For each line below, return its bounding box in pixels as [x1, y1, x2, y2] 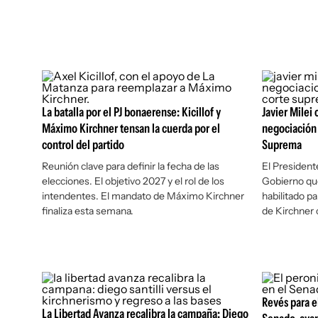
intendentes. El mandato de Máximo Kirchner [42, 190, 244, 202]
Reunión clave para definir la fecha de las [42, 160, 219, 172]
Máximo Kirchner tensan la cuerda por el [42, 121, 220, 136]
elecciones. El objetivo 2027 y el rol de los [42, 175, 224, 187]
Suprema [261, 137, 302, 153]
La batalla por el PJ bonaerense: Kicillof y [42, 104, 221, 120]
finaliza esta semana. [42, 204, 133, 217]
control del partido [42, 137, 124, 153]
